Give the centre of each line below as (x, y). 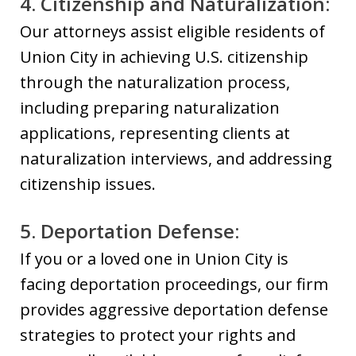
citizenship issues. (88, 184)
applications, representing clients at (155, 133)
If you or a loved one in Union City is (154, 259)
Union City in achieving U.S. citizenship (164, 57)
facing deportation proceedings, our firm (174, 284)
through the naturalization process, (155, 82)
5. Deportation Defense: (130, 231)
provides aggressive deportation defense (174, 310)
